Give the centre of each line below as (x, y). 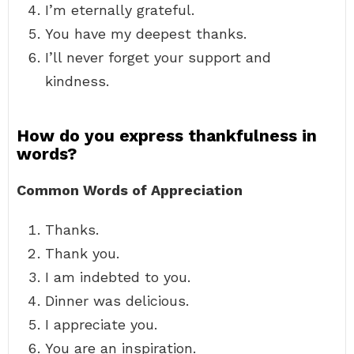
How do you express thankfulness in (167, 136)
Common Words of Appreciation (130, 190)
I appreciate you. (101, 324)
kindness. (77, 81)
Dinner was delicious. (117, 301)
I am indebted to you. (118, 277)
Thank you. (82, 253)
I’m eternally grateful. (120, 10)
